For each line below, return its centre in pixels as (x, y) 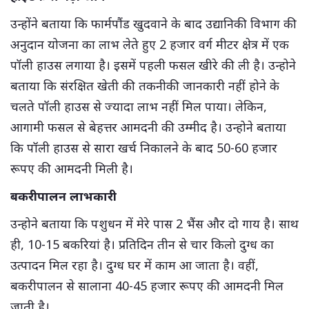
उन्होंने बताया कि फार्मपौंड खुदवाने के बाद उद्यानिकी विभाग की (153, 23)
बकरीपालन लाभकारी (63, 196)
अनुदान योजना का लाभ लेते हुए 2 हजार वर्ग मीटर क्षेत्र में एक (150, 44)
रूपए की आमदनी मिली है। (73, 168)
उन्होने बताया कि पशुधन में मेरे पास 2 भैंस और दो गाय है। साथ (154, 223)
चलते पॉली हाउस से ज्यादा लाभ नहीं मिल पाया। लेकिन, (139, 106)
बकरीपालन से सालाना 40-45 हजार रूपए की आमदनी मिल (147, 285)
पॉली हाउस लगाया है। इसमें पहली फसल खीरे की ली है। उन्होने (153, 64)
